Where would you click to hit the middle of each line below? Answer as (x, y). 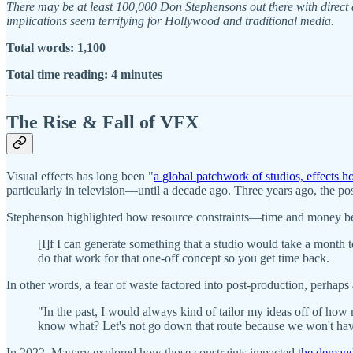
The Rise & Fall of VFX (102, 122)
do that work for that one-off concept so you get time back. (184, 258)
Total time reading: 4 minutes (84, 74)
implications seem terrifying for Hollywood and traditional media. (170, 20)
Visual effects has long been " (80, 176)
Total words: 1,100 (56, 47)
